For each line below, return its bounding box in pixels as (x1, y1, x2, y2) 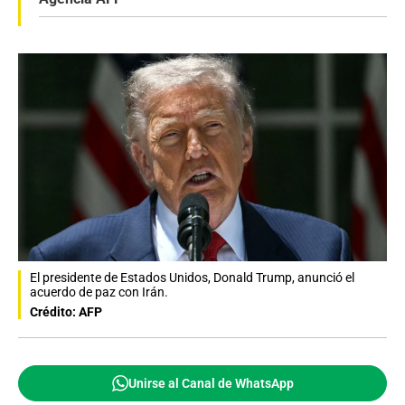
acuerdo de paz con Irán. (30, 284, 168, 299)
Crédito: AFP (30, 304, 102, 319)
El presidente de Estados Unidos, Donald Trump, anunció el (30, 269, 354, 285)
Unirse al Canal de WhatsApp (127, 375, 294, 391)
